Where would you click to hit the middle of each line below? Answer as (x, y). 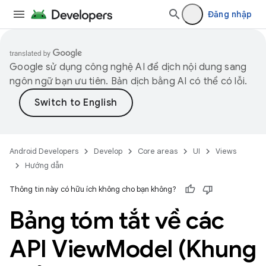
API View (57, 249)
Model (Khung (180, 249)
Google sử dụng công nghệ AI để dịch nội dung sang (128, 67)
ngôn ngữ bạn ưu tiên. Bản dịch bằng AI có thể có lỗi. (129, 81)
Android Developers (44, 151)
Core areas (158, 151)
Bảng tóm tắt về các (117, 220)
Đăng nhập (229, 14)
